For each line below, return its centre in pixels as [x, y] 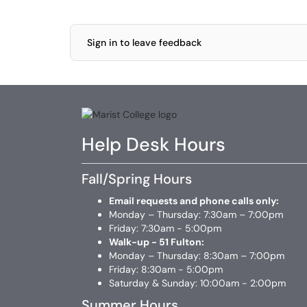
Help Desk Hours [153, 145]
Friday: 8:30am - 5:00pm [166, 270]
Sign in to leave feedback [144, 42]
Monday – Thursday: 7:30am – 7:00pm [196, 215]
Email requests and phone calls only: [194, 201]
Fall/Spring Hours [137, 179]
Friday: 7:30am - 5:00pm [165, 229]
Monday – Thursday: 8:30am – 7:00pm [197, 256]
